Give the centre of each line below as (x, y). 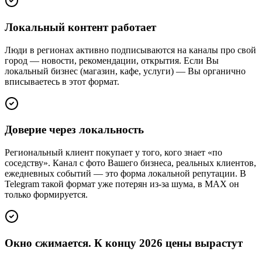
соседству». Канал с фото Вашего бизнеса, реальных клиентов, (130, 163)
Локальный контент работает (80, 27)
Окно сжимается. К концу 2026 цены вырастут (124, 243)
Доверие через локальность (74, 130)
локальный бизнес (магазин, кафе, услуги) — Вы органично (125, 71)
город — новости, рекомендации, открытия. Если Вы (112, 60)
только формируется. (46, 194)
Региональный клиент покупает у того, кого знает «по (113, 152)
